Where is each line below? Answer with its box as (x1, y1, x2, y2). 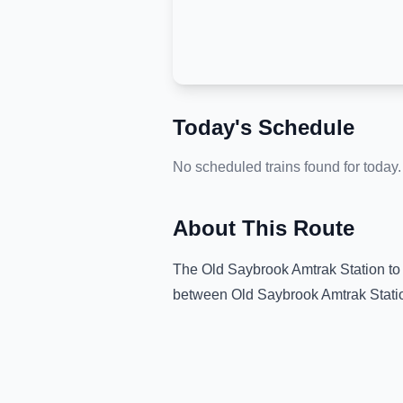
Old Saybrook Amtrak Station (201, 262, 385, 277)
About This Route (173, 216, 354, 240)
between (173, 287, 231, 302)
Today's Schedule (173, 115, 354, 139)
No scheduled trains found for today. (173, 159, 401, 175)
